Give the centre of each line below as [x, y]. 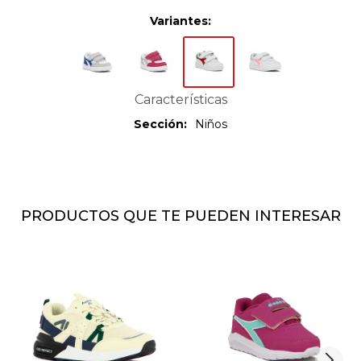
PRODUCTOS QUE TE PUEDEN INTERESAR [180, 216]
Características [180, 100]
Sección [159, 124]
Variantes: [180, 21]
